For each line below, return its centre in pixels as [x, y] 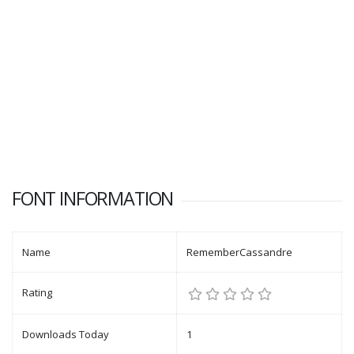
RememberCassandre [239, 252]
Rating [37, 293]
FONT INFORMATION [93, 199]
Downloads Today [66, 335]
